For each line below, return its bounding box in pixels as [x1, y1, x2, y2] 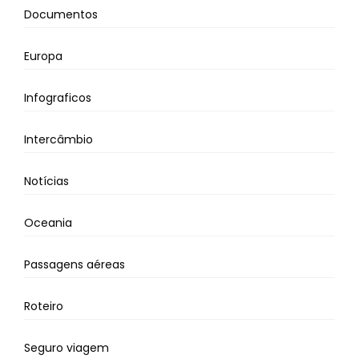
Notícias [24, 172, 69, 189]
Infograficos [24, 89, 91, 106]
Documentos [24, 6, 98, 22]
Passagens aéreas [24, 256, 125, 272]
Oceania [24, 214, 72, 231]
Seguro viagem [24, 339, 109, 356]
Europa [24, 47, 63, 64]
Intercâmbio [24, 131, 93, 147]
